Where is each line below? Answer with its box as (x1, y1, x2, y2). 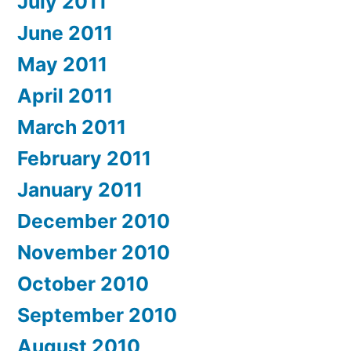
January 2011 (17, 178, 143, 202)
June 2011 (17, 21, 113, 45)
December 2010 (17, 209, 170, 233)
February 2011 (17, 147, 151, 171)
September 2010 (17, 303, 177, 327)
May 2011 (17, 52, 107, 77)
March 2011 (17, 115, 126, 139)
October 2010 (17, 272, 149, 296)
